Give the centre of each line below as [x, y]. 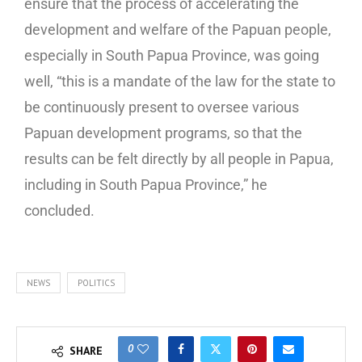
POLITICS [96, 283]
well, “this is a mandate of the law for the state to [180, 82]
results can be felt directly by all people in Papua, [179, 159]
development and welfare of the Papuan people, [178, 30]
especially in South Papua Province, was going [172, 56]
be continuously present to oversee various [162, 107]
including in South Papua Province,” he [146, 185]
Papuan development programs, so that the [163, 133]
